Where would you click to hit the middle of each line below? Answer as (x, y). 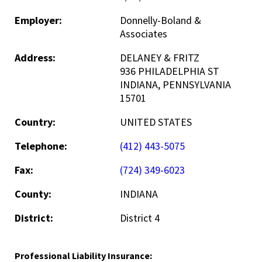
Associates (144, 34)
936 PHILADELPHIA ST (170, 71)
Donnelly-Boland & (161, 20)
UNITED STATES (156, 122)
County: (33, 194)
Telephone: (41, 146)
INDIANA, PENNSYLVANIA (175, 85)
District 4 (140, 218)
